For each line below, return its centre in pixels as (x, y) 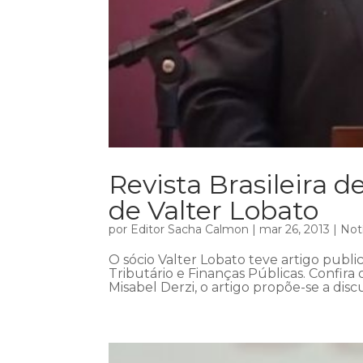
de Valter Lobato (214, 210)
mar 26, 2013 (295, 229)
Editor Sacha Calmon (190, 229)
